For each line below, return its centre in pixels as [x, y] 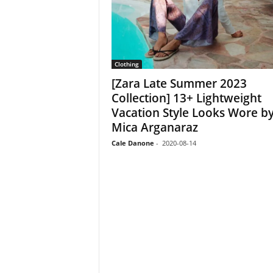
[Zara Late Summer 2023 [179, 84]
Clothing [126, 64]
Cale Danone [133, 143]
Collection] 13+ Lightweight [186, 98]
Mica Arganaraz [154, 128]
